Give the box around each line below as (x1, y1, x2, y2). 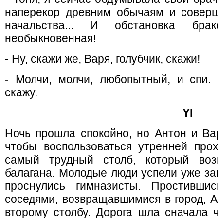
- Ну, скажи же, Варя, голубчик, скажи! (5, 53, 200, 65)
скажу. (5, 86, 37, 99)
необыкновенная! (5, 32, 96, 45)
